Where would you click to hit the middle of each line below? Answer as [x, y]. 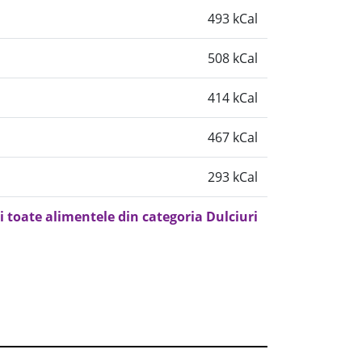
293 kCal [233, 177]
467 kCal [233, 137]
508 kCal [233, 58]
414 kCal [233, 98]
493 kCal [233, 19]
